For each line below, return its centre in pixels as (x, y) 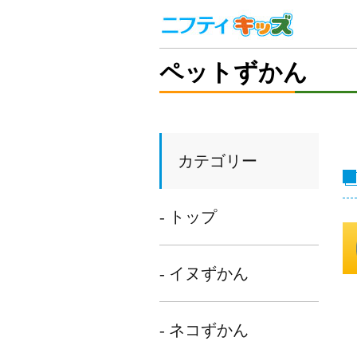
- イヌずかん (204, 273)
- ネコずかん (204, 330)
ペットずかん (233, 72)
